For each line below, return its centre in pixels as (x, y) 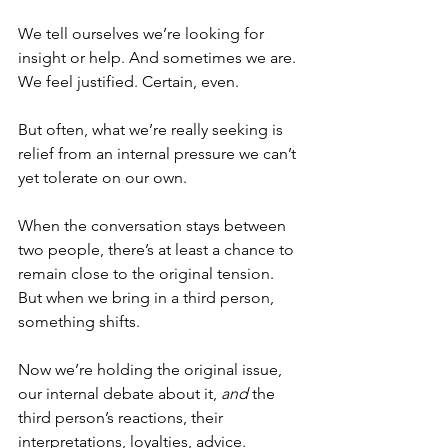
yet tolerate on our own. (102, 177)
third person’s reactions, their (122, 417)
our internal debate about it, (119, 393)
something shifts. (79, 321)
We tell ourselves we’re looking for (143, 33)
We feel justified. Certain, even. (128, 81)
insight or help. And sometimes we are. (159, 57)
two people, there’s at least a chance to (158, 249)
